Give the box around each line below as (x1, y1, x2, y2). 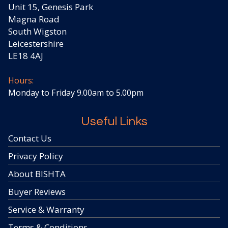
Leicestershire (8, 37, 64, 49)
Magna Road (8, 13, 60, 25)
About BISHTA (8, 167, 66, 180)
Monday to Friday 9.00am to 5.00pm (8, 87, 144, 98)
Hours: (8, 74, 34, 86)
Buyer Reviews (8, 185, 66, 197)
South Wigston (8, 25, 67, 37)
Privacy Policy (8, 150, 63, 162)
